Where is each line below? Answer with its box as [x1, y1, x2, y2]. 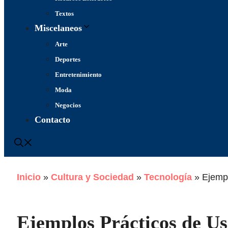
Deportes [55, 55, 80, 63]
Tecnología [144, 172, 192, 182]
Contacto [35, 115, 70, 125]
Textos [55, 10, 74, 17]
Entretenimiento [55, 71, 102, 78]
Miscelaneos [35, 23, 82, 33]
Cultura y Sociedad [51, 172, 134, 182]
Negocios [55, 101, 81, 109]
